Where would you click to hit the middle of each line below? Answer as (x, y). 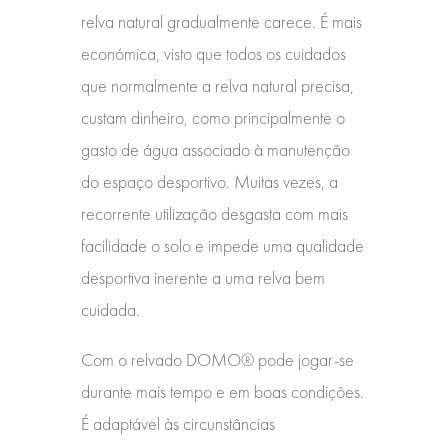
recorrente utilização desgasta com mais (214, 214)
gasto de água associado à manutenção (215, 150)
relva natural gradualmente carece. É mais (221, 22)
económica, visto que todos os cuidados (213, 54)
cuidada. (110, 310)
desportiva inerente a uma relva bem (202, 278)
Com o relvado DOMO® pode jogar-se (217, 360)
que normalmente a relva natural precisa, (217, 86)
